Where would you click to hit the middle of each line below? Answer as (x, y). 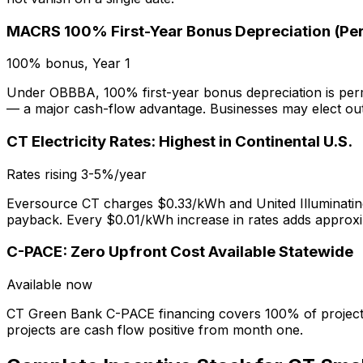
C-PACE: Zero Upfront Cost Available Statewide (180, 252)
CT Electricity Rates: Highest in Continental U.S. (179, 142)
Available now (49, 285)
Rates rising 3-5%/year (77, 174)
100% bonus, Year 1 (68, 64)
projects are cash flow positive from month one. (155, 330)
